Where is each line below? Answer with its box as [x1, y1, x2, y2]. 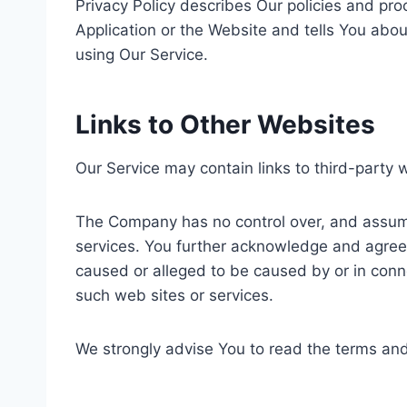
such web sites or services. [75, 286, 273, 305]
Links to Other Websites [75, 109, 375, 141]
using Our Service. [75, 45, 208, 65]
